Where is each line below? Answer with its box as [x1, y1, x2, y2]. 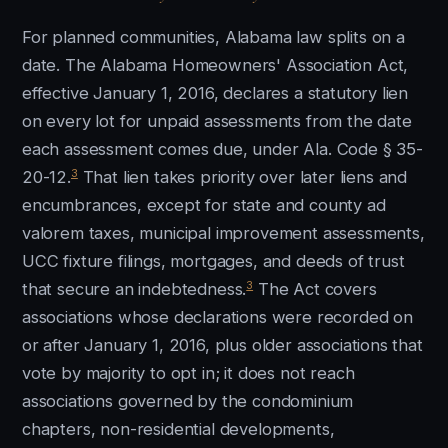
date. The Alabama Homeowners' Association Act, [22, 55, 409, 75]
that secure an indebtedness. [22, 279, 247, 299]
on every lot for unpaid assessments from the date [22, 111, 412, 131]
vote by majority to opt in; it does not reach [22, 363, 355, 383]
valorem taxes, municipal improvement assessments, [22, 223, 425, 243]
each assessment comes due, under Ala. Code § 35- [22, 139, 423, 159]
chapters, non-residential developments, [22, 419, 335, 439]
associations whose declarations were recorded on [22, 307, 413, 327]
